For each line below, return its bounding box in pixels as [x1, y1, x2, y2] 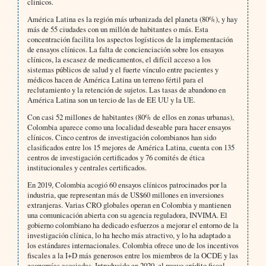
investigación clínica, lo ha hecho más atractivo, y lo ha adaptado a [27, 229, 231, 240]
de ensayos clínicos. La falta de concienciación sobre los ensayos [27, 43, 224, 55]
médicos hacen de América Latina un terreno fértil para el [27, 74, 204, 85]
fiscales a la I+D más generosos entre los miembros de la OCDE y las [27, 249, 238, 261]
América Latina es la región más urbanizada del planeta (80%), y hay [27, 13, 237, 24]
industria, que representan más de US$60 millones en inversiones [27, 189, 224, 200]
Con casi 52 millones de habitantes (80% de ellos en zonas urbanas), [27, 111, 234, 122]
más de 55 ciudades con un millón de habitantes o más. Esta [27, 23, 208, 34]
